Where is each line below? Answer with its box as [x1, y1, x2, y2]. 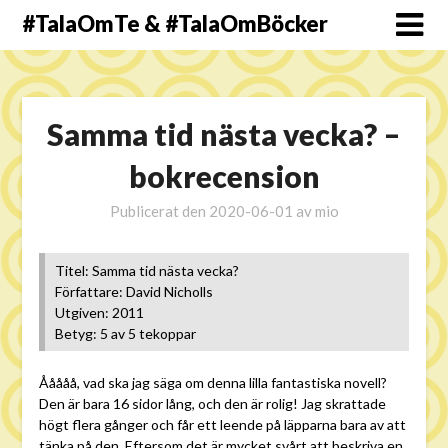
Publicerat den [109, 202, 209, 221]
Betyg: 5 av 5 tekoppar [54, 325, 196, 343]
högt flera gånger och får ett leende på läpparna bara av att [38, 416, 406, 434]
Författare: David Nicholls [54, 283, 213, 301]
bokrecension [128, 158, 320, 195]
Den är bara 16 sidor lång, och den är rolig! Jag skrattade [38, 395, 386, 413]
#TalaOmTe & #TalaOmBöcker [22, 10, 329, 37]
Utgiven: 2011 [54, 304, 144, 322]
